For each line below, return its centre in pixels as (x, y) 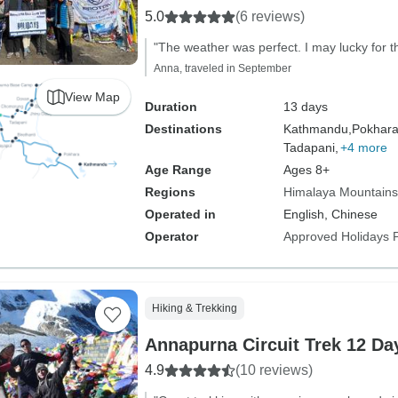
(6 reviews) (270, 16)
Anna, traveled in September (222, 68)
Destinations (183, 129)
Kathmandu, (317, 129)
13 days (305, 107)
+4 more (363, 147)
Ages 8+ (306, 170)
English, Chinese (330, 214)
